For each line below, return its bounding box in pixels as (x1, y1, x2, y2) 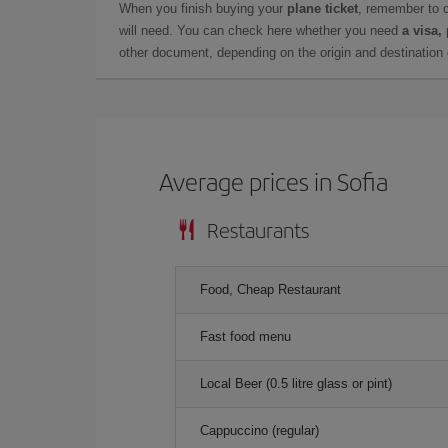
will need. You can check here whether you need (119, 22, 402, 38)
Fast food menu (200, 328, 291, 344)
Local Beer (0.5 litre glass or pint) (200, 375, 392, 391)
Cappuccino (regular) (200, 422, 319, 438)
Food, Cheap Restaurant (200, 281, 341, 297)
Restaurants (207, 214, 309, 244)
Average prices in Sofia (159, 163, 389, 198)
